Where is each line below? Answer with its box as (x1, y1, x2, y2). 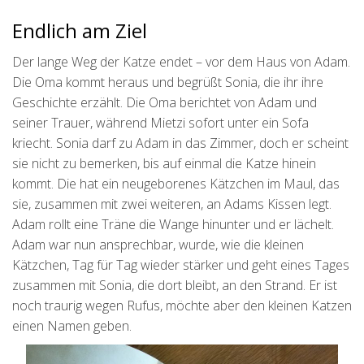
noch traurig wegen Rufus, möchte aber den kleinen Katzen (12, 297, 352, 315)
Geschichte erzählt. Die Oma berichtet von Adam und (12, 93, 317, 112)
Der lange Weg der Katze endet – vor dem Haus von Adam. (12, 53, 350, 71)
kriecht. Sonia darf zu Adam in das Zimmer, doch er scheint (12, 134, 349, 153)
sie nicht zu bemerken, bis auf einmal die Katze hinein (12, 154, 316, 173)
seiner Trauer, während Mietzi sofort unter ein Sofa (12, 114, 309, 132)
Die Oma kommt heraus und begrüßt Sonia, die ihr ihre (12, 73, 323, 92)
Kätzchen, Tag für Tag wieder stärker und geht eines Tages (12, 256, 349, 275)
